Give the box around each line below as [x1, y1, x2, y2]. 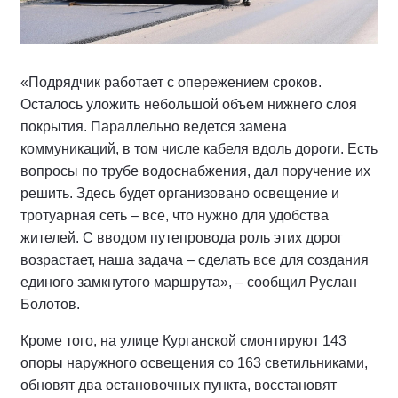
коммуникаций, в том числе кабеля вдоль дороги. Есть [20, 141, 378, 157]
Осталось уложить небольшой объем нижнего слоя [20, 97, 357, 113]
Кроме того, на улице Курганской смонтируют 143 [20, 333, 346, 349]
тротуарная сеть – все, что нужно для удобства [20, 208, 329, 224]
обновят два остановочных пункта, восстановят [20, 378, 337, 394]
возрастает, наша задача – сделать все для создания [20, 252, 369, 268]
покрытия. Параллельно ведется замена [20, 119, 287, 135]
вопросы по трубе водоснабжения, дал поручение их [20, 163, 370, 179]
